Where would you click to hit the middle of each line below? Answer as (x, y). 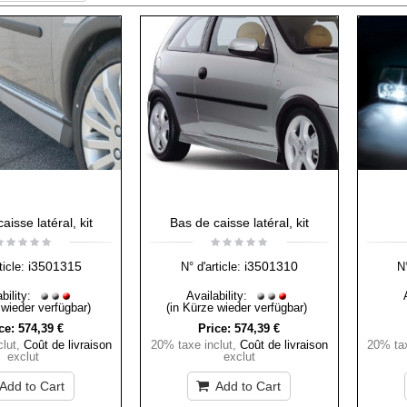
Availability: (219, 296)
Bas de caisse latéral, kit (239, 223)
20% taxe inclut (191, 345)
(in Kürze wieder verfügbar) (237, 308)
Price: (215, 329)
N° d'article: (210, 267)
